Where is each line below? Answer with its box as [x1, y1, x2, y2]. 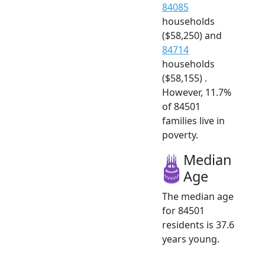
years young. [162, 232, 219, 245]
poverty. [162, 128, 198, 141]
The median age [162, 189, 234, 203]
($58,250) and [162, 28, 222, 42]
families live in [162, 114, 225, 127]
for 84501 [162, 203, 205, 217]
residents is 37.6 [162, 218, 234, 231]
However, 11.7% [162, 85, 231, 99]
